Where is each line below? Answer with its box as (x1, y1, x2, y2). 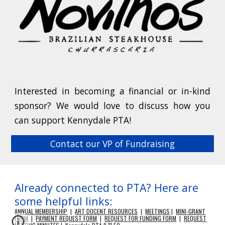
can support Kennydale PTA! (15, 114, 132, 126)
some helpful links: (15, 194, 113, 208)
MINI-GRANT (176, 207, 206, 215)
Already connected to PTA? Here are (15, 180, 199, 195)
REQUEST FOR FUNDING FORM (104, 214, 177, 222)
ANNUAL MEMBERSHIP (15, 207, 68, 215)
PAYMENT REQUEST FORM (36, 214, 97, 222)
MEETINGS (145, 207, 170, 215)
